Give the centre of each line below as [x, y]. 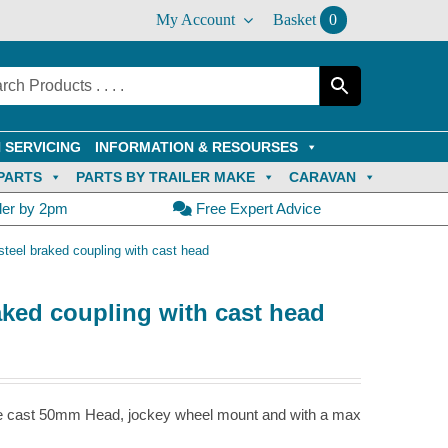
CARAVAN [322, 177]
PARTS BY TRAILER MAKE [165, 177]
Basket [294, 19]
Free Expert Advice [256, 208]
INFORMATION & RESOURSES [196, 147]
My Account [195, 19]
